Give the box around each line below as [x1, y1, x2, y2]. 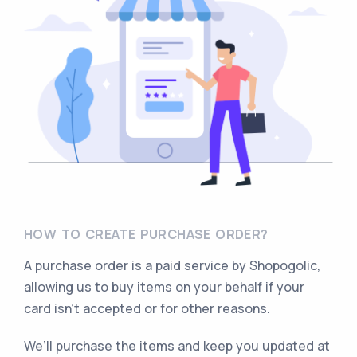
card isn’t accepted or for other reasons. [24, 299, 273, 317]
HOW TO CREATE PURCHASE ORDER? [24, 225, 269, 243]
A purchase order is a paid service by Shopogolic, [24, 256, 320, 274]
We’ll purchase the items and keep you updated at [24, 336, 330, 355]
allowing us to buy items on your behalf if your [24, 277, 304, 296]
